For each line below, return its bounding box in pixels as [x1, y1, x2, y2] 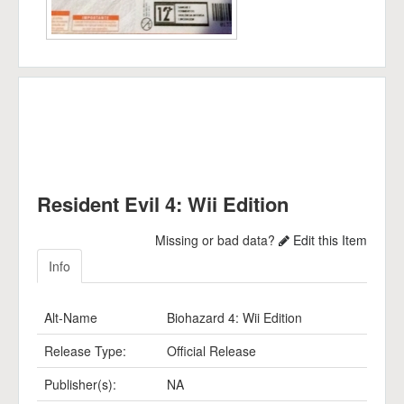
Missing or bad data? [155, 231, 279, 249]
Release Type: [44, 342, 126, 360]
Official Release [167, 342, 256, 360]
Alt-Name [44, 308, 97, 326]
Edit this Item [289, 231, 367, 249]
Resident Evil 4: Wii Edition [37, 189, 289, 218]
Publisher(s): [44, 375, 116, 393]
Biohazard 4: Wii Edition [167, 308, 302, 326]
